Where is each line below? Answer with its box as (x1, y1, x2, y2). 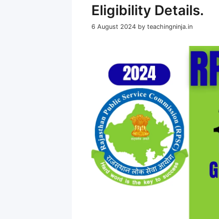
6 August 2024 (91, 22, 136, 30)
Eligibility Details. (91, 2, 204, 19)
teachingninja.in (147, 22, 193, 30)
